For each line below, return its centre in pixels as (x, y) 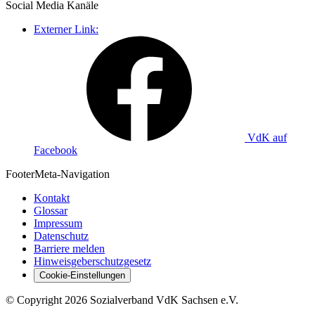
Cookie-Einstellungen (82, 275)
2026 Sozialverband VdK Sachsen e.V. (150, 300)
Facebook (56, 150)
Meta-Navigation (72, 174)
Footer (20, 174)
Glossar (51, 210)
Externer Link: (66, 29)
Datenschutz (61, 236)
